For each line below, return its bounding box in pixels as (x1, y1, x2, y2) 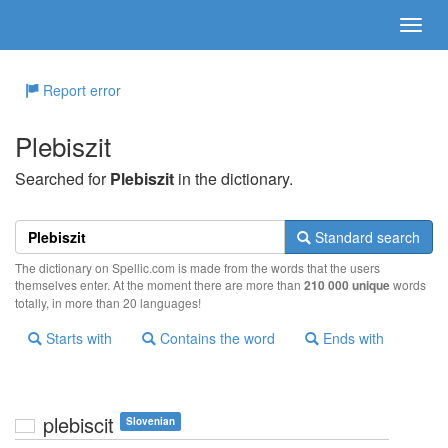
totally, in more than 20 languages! (15, 294, 201, 311)
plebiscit (43, 410, 114, 439)
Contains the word (156, 328, 275, 348)
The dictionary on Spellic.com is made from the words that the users (15, 259, 380, 276)
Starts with (42, 328, 112, 348)
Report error (39, 80, 121, 100)
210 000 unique (304, 276, 390, 294)
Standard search (311, 227, 420, 247)
